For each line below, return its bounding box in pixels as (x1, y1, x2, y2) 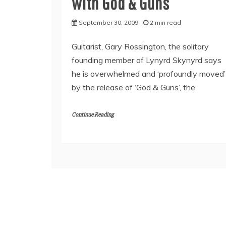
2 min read (150, 19, 181, 26)
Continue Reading (72, 111, 114, 119)
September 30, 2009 (79, 19, 138, 26)
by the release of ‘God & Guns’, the (72, 82, 195, 92)
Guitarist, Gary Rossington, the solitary (72, 41, 209, 51)
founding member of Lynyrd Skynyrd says (72, 55, 221, 65)
